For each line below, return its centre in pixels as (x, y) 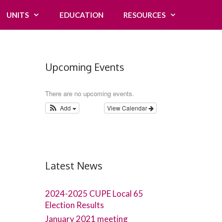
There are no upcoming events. (90, 93)
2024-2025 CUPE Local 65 (94, 194)
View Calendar (128, 108)
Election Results (75, 205)
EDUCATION (82, 15)
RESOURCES (144, 15)
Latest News (74, 166)
